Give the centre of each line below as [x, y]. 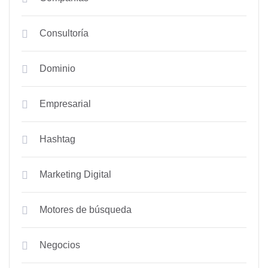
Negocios [60, 245]
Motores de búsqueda [86, 210]
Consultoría [64, 33]
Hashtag [57, 139]
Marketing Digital [75, 174]
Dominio [57, 68]
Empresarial [65, 104]
